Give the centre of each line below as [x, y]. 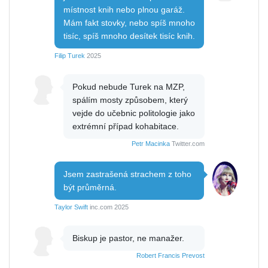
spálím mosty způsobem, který [130, 100]
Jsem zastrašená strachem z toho [127, 174]
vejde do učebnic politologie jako [134, 113]
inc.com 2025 [108, 207]
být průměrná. [90, 188]
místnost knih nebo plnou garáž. [124, 10]
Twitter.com [187, 144]
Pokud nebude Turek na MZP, [129, 87]
